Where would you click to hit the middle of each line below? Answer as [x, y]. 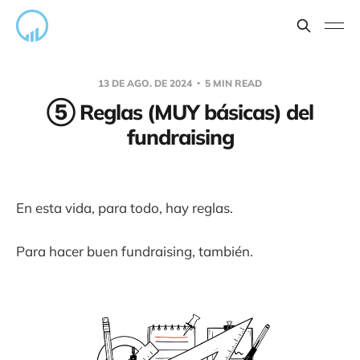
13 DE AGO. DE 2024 [146, 83]
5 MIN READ [232, 83]
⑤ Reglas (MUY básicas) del [180, 112]
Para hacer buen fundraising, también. [135, 252]
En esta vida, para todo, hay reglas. [125, 208]
